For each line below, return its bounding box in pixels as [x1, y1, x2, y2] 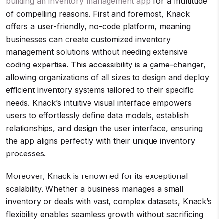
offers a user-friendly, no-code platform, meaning [6, 22, 191, 31]
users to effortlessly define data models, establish [6, 110, 189, 120]
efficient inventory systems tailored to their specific [6, 85, 194, 95]
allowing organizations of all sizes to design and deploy [6, 72, 209, 82]
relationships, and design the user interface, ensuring [6, 123, 203, 133]
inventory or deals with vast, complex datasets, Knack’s [6, 197, 212, 206]
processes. [6, 149, 46, 158]
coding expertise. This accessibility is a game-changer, [6, 60, 206, 69]
